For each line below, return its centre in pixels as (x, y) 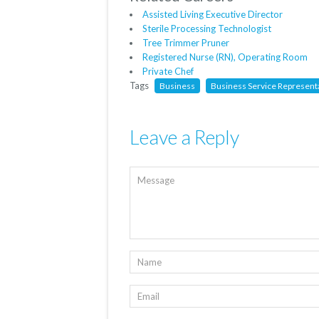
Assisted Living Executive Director (213, 15)
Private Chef (168, 72)
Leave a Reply (184, 137)
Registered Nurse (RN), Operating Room (225, 57)
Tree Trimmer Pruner (186, 43)
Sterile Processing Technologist (207, 29)
